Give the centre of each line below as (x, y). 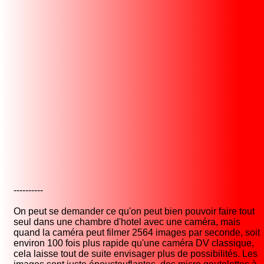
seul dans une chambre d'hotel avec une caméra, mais (127, 222)
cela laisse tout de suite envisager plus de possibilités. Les (136, 254)
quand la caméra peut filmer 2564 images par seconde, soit (137, 233)
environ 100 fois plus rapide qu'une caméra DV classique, (134, 243)
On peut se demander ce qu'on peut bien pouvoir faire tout (134, 212)
